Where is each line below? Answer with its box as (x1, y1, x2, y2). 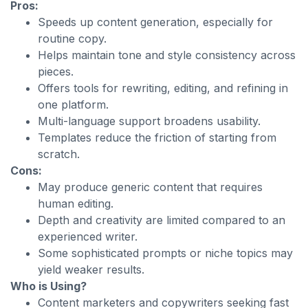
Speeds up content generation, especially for (38, 15, 273, 29)
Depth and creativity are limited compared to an (38, 213, 285, 227)
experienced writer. (38, 230, 137, 243)
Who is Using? (10, 279, 87, 293)
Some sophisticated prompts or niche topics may (38, 246, 293, 260)
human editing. (38, 197, 113, 210)
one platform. (38, 98, 109, 111)
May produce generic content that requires (38, 180, 263, 194)
